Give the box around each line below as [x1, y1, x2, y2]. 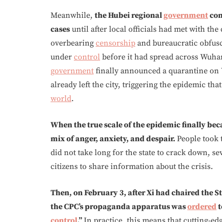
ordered [187, 201, 217, 212]
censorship [96, 38, 135, 48]
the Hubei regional [95, 10, 164, 20]
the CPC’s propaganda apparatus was [51, 201, 187, 212]
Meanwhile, [51, 10, 95, 20]
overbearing [51, 38, 96, 48]
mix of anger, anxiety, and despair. [51, 133, 177, 144]
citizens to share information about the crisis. [51, 161, 213, 171]
